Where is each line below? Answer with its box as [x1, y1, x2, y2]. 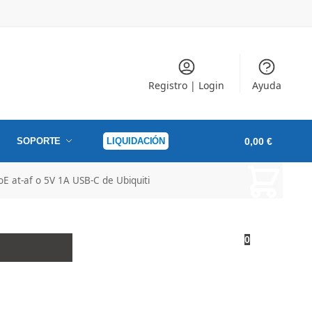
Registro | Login [148, 79, 225, 93]
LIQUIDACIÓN [107, 136, 166, 147]
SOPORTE [17, 136, 61, 147]
